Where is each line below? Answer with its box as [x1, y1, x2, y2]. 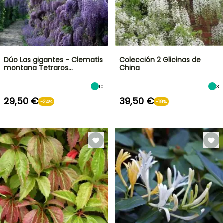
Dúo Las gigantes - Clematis [4, 55, 103, 65]
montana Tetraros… [4, 63, 73, 73]
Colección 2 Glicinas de [119, 55, 201, 65]
